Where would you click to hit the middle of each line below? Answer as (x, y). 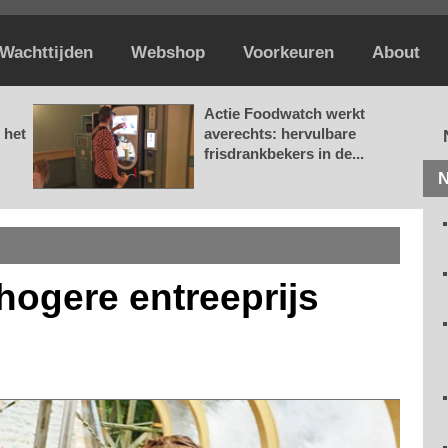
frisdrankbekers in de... (284, 153)
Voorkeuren (288, 52)
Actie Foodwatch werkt (284, 113)
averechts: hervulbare (280, 133)
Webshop (168, 52)
